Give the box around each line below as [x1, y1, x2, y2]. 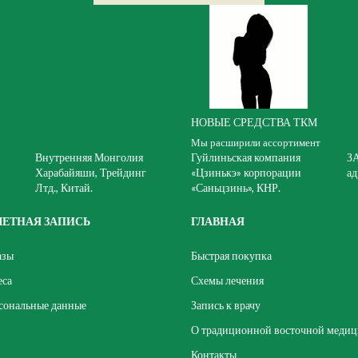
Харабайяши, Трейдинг [35, 165, 146, 179]
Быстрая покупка [191, 249, 272, 262]
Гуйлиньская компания [191, 150, 300, 164]
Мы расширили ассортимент [191, 136, 320, 149]
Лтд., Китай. [35, 181, 93, 194]
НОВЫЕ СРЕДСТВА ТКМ [191, 115, 317, 129]
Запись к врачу [191, 298, 261, 312]
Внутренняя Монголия [35, 150, 143, 164]
